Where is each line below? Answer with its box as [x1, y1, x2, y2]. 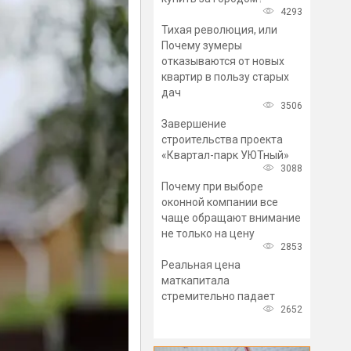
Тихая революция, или [161, 24, 277, 36]
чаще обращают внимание [161, 212, 301, 224]
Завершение [161, 118, 226, 130]
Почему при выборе [161, 180, 263, 193]
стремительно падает [161, 290, 275, 302]
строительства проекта [161, 133, 283, 146]
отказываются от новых [161, 55, 284, 67]
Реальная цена [161, 259, 241, 271]
